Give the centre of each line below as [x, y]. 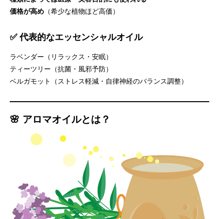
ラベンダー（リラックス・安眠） [61, 57]
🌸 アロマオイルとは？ [60, 119]
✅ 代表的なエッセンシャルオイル [76, 37]
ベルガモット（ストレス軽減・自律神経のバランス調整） [99, 81]
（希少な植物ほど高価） [82, 11]
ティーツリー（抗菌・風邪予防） [61, 69]
